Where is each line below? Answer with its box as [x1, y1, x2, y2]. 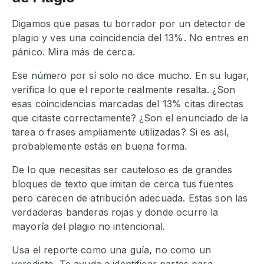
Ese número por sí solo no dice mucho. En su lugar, [12, 70, 250, 82]
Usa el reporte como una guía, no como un [12, 244, 211, 256]
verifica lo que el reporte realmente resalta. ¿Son [12, 84, 236, 96]
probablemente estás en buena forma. [12, 140, 187, 153]
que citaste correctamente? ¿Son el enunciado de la [12, 112, 249, 124]
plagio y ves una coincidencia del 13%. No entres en [12, 32, 249, 44]
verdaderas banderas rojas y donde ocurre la [12, 206, 219, 219]
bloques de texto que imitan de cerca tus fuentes [12, 178, 234, 190]
